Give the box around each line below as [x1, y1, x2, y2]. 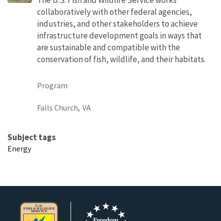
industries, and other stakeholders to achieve [37, 18, 198, 29]
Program [37, 80, 68, 90]
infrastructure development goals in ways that [37, 30, 202, 41]
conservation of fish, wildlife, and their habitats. [37, 53, 206, 65]
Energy [7, 143, 31, 153]
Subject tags [7, 131, 56, 143]
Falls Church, [37, 102, 80, 112]
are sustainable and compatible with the [37, 41, 180, 53]
